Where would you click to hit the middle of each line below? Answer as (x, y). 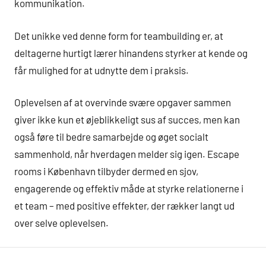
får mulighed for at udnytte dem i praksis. (102, 70)
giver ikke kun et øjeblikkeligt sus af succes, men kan (127, 120)
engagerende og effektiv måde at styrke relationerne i (129, 189)
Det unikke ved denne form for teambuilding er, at (119, 35)
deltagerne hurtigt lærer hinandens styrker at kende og (131, 53)
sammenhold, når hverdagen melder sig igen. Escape (127, 154)
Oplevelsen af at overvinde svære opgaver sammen (123, 102)
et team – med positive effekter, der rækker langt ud (124, 206)
